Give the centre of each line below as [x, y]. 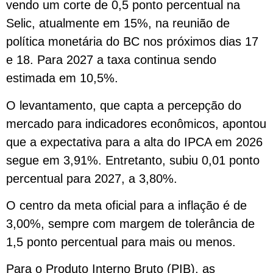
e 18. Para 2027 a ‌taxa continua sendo [111, 60]
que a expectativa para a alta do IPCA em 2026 [134, 142]
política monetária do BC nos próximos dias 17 [132, 42]
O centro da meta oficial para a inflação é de [126, 206]
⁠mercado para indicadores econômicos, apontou [136, 123]
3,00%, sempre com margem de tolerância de [130, 224]
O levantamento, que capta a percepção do [124, 105]
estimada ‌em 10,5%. [62, 78]
